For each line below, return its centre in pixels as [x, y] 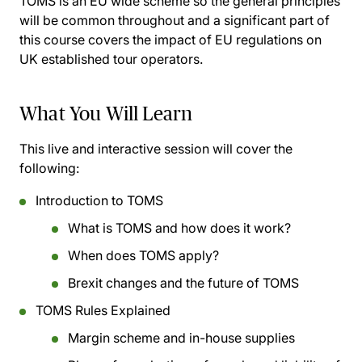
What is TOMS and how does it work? [179, 228]
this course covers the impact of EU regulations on [170, 40]
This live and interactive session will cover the [156, 149]
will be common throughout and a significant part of [175, 20]
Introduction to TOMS [99, 200]
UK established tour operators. [111, 59]
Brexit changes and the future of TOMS [183, 283]
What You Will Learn [106, 114]
